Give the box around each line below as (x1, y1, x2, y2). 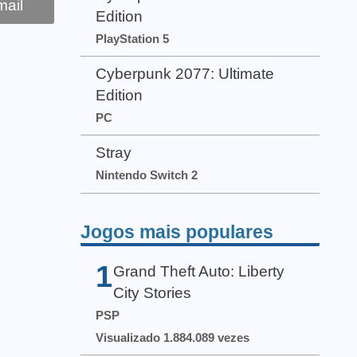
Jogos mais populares (80, 222, 273, 243)
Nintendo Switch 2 (96, 168, 198, 182)
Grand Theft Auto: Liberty (113, 263, 285, 280)
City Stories (113, 284, 192, 302)
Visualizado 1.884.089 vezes (96, 331, 250, 345)
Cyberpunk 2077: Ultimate (96, 65, 275, 83)
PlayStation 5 (96, 32, 170, 46)
